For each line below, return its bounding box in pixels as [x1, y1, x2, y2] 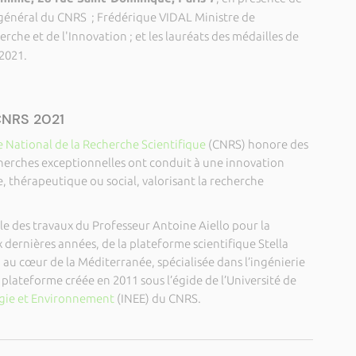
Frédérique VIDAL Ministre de [94, 10, 255, 24]
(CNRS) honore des [205, 137, 308, 151]
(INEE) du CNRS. [116, 292, 201, 305]
